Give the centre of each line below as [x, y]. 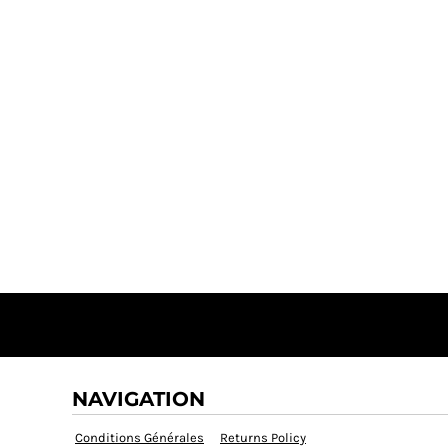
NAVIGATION [138, 399]
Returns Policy [263, 438]
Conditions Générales [139, 438]
